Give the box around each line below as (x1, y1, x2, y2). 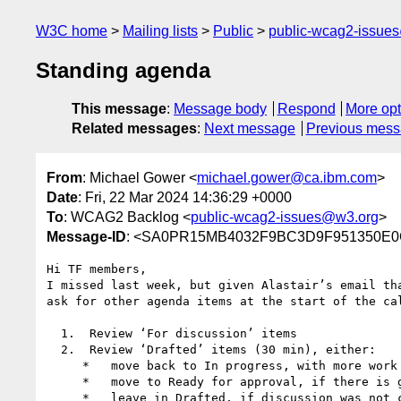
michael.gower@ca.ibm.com (197, 169, 377, 185)
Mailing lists (123, 23, 198, 38)
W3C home (36, 23, 107, 38)
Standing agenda (36, 58, 210, 83)
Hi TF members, (47, 261, 147, 276)
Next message (204, 121, 295, 137)
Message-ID (47, 228, 126, 244)
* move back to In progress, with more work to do (47, 358, 82, 372)
